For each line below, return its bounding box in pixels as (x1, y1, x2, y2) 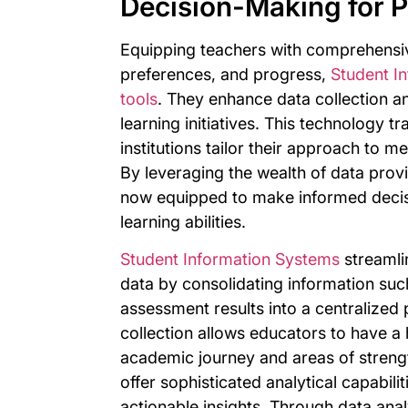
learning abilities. (120, 211, 246, 231)
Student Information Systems (120, 249, 340, 269)
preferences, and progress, (120, 64, 331, 84)
